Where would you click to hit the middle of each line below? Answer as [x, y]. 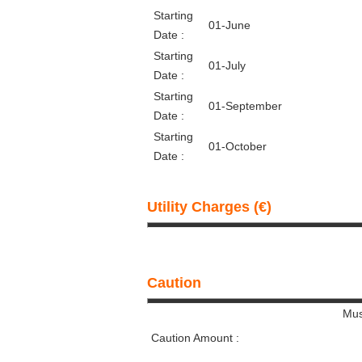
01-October [238, 146]
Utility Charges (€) [209, 207]
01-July [227, 65]
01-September [245, 106]
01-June [229, 25]
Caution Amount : [195, 338]
